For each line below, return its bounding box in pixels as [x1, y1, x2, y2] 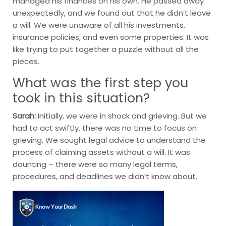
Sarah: [13, 110, 36, 121]
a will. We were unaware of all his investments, [13, 19, 185, 30]
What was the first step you [13, 74, 188, 92]
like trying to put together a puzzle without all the [13, 43, 199, 54]
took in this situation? [13, 89, 150, 107]
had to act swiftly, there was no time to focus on [13, 122, 197, 133]
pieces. [13, 55, 39, 67]
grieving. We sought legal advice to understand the [13, 134, 206, 145]
